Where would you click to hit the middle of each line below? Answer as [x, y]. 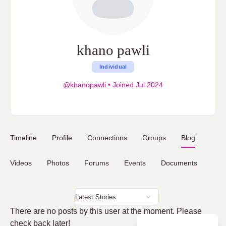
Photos [58, 163]
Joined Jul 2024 [137, 85]
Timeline [23, 138]
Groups [154, 138]
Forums [97, 163]
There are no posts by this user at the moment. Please [106, 211]
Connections [107, 138]
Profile [62, 138]
